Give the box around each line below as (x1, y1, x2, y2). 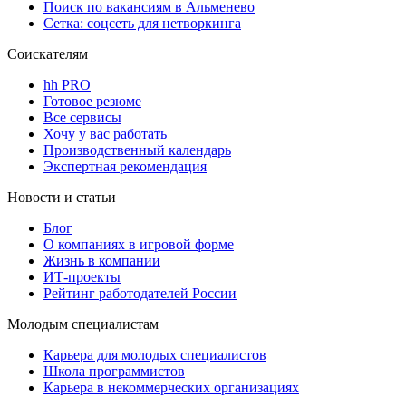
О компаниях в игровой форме (43, 237, 234, 253)
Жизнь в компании (43, 253, 160, 269)
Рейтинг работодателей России (43, 285, 237, 302)
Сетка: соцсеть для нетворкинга (43, 15, 241, 32)
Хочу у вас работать (43, 126, 167, 142)
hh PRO (43, 77, 91, 93)
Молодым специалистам (7, 316, 159, 333)
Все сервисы (43, 110, 121, 126)
